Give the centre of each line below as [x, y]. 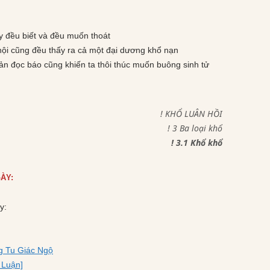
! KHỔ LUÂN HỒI [191, 114]
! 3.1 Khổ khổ [196, 143]
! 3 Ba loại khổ [195, 128]
